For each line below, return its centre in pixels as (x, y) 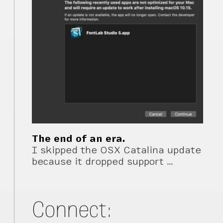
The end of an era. (79, 139)
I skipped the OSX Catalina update (117, 150)
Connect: (72, 209)
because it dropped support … (103, 162)
